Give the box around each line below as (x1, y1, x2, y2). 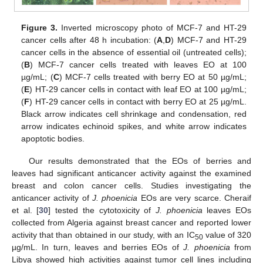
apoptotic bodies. (21, 133, 85, 143)
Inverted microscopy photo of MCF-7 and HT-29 (58, 22, 247, 32)
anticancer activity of (12, 193, 92, 203)
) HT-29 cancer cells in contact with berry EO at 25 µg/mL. (29, 96, 247, 106)
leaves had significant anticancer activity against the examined (12, 168, 251, 178)
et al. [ (12, 205, 39, 215)
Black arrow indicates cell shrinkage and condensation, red (21, 109, 247, 119)
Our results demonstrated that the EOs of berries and (28, 156, 251, 166)
